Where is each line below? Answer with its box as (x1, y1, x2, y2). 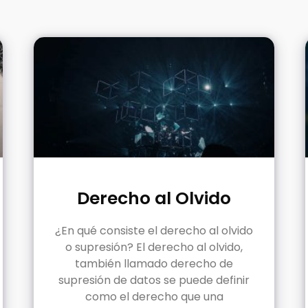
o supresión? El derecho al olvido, (65, 239, 243, 255)
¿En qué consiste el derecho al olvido (55, 222, 253, 239)
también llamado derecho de (75, 255, 233, 272)
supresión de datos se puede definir (58, 272, 250, 288)
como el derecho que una (85, 288, 223, 305)
